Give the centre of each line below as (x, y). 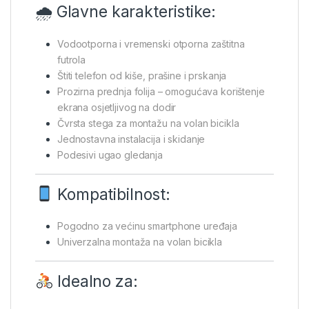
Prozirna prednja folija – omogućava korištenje (161, 91)
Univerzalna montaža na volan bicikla (140, 242)
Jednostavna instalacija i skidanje (131, 139)
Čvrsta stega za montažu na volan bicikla (148, 123)
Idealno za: (96, 282)
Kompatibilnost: (112, 194)
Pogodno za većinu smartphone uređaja (147, 226)
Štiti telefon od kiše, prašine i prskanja (142, 75)
